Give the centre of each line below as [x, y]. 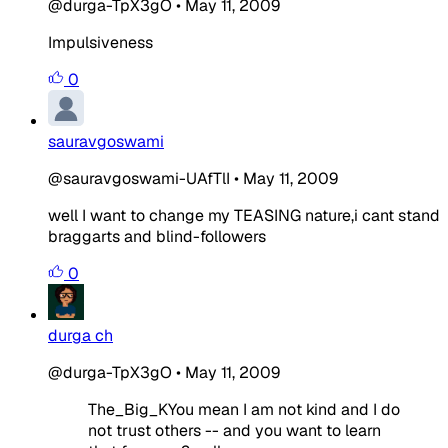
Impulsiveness [100, 42]
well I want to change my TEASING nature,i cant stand [244, 215]
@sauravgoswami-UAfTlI [139, 178]
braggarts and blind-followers [157, 236]
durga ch [80, 335]
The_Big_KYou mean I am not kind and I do [244, 409]
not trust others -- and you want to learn [234, 430]
